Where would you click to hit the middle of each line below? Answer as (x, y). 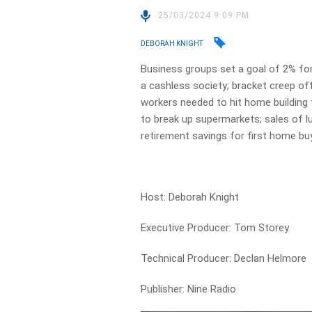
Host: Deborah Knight (190, 197)
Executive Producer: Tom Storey (215, 228)
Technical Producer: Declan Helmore (224, 258)
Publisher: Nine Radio (189, 289)
